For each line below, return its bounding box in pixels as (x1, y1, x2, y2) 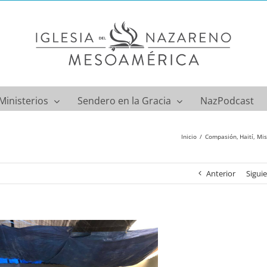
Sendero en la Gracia (77, 94, 172, 107)
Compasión (204, 132, 237, 141)
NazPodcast (200, 94, 254, 107)
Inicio (181, 132, 197, 141)
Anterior (206, 168, 235, 179)
